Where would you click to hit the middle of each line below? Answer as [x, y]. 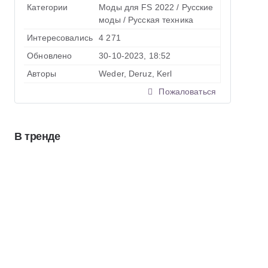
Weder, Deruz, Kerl [135, 74]
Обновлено [50, 56]
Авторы [42, 74]
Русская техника [161, 20]
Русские [197, 7]
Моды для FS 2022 [137, 7]
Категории [48, 7]
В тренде [37, 136]
